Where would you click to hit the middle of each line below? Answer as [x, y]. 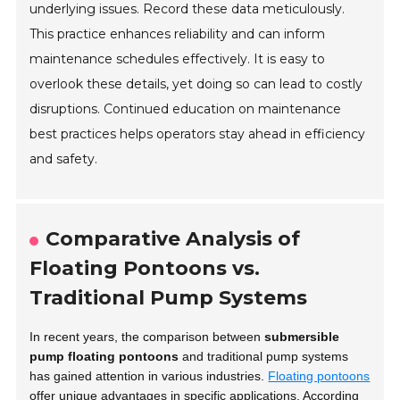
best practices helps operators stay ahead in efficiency [198, 134]
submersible [302, 337]
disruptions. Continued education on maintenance [186, 109]
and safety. [64, 159]
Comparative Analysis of [173, 239]
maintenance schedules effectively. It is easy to [178, 59]
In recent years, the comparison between [147, 337]
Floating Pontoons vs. [145, 269]
